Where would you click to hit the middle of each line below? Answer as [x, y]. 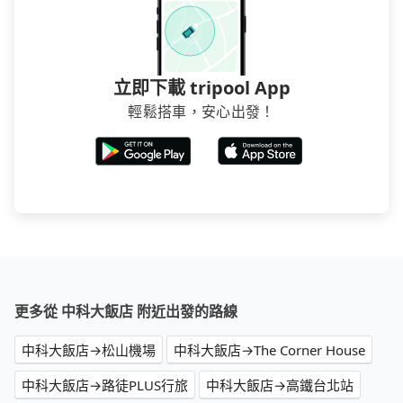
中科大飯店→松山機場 [89, 350]
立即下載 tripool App [201, 88]
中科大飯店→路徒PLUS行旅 [105, 385]
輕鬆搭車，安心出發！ [201, 112]
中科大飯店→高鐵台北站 [280, 385]
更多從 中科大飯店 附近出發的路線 [126, 312]
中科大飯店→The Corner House [269, 350]
